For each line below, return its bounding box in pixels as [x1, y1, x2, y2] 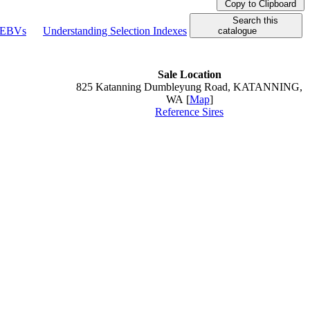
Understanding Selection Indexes [43, 25, 187, 37]
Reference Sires [155, 106, 224, 118]
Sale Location [157, 69, 221, 81]
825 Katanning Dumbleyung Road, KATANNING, [76, 81, 302, 93]
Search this [214, 15, 278, 26]
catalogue [217, 26, 275, 37]
